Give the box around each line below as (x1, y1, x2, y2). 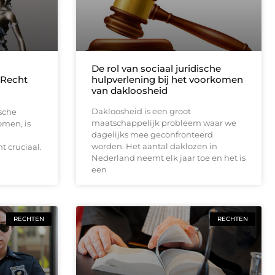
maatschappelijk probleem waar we (91, 117, 236, 128)
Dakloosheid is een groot (91, 106, 191, 116)
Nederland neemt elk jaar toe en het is (91, 152, 246, 163)
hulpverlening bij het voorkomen (91, 73, 243, 85)
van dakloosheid (91, 84, 168, 96)
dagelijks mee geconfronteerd (91, 129, 213, 139)
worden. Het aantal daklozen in (91, 141, 217, 151)
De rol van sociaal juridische (91, 62, 221, 74)
